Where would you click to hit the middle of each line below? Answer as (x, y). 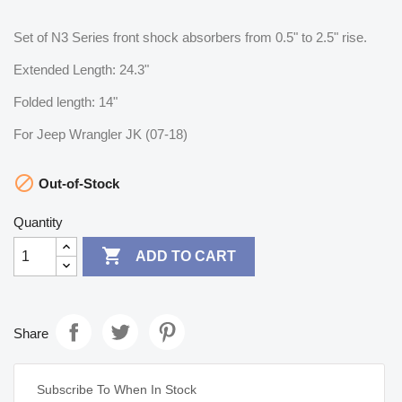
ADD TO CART (186, 257)
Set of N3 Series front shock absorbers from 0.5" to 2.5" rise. (190, 37)
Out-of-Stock (77, 183)
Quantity (38, 222)
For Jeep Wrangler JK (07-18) (100, 134)
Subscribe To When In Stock (117, 389)
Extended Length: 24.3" (81, 69)
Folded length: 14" (66, 101)
